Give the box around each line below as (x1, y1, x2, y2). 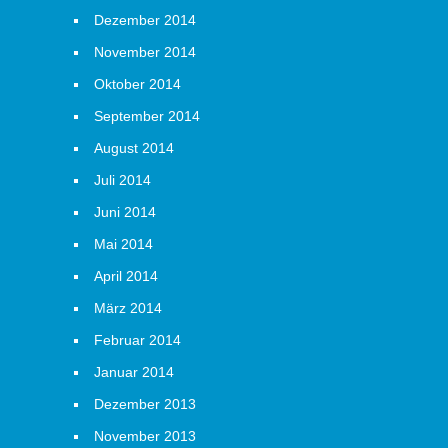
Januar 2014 (94, 364, 174, 380)
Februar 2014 (94, 332, 181, 348)
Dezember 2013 (94, 396, 196, 412)
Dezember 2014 (94, 12, 196, 28)
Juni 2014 (94, 204, 156, 220)
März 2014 (94, 300, 162, 316)
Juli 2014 (94, 172, 151, 188)
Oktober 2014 (94, 76, 181, 92)
